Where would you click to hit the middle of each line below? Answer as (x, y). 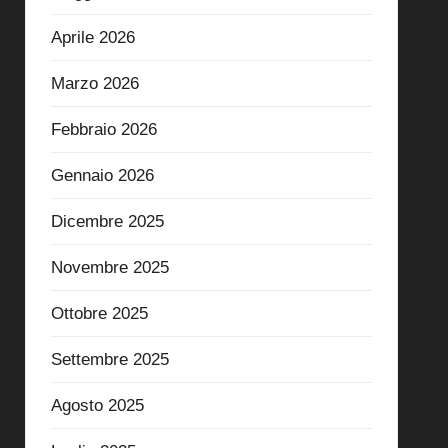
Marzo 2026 (94, 83)
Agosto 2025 (97, 405)
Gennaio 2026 (102, 175)
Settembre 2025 (109, 359)
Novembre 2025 (109, 267)
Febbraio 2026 (103, 129)
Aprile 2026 (92, 37)
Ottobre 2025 (99, 313)
